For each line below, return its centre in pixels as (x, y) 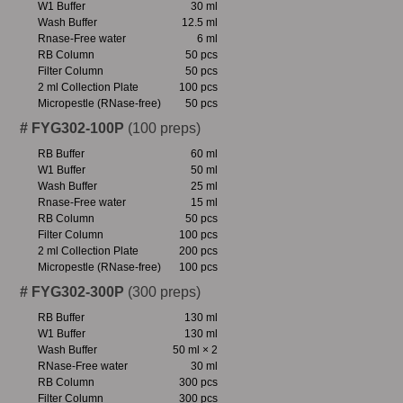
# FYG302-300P (72, 292)
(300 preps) (162, 292)
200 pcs (198, 251)
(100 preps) (162, 128)
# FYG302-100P (72, 128)
